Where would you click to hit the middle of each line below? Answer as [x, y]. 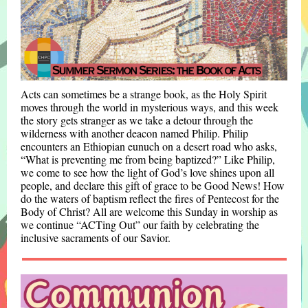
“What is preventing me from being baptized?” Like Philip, [148, 159]
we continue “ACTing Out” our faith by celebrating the [140, 224]
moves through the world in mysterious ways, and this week [150, 107]
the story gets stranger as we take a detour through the [137, 120]
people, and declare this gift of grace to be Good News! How [153, 185]
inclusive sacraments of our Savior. [97, 238]
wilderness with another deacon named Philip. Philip [134, 133]
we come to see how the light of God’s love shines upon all [147, 172]
